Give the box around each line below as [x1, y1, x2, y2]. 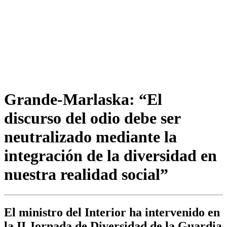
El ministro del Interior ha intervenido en [4, 206, 220, 219]
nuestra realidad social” [4, 165, 168, 183]
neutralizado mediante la [4, 127, 177, 146]
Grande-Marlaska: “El [4, 90, 162, 108]
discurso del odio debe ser [4, 108, 180, 127]
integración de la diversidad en [4, 146, 217, 165]
